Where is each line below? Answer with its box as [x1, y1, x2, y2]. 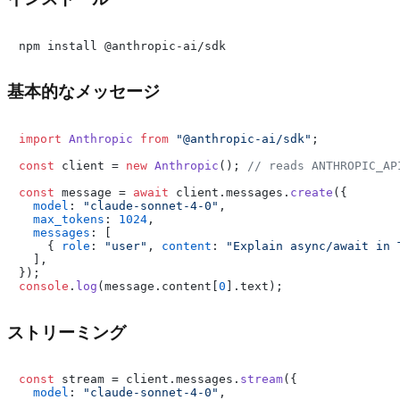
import [19, 131, 62, 146]
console [19, 279, 69, 293]
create [290, 185, 333, 199]
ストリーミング [7, 322, 126, 342]
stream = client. [54, 372, 176, 387]
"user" [104, 238, 147, 253]
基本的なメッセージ [7, 82, 160, 102]
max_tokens [33, 212, 104, 226]
